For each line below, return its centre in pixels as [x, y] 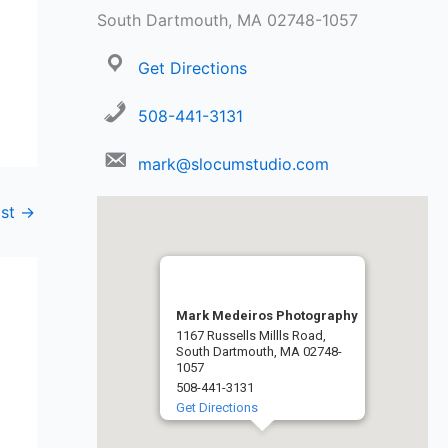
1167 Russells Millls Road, [250, 336]
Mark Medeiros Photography [266, 316]
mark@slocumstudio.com [233, 164]
